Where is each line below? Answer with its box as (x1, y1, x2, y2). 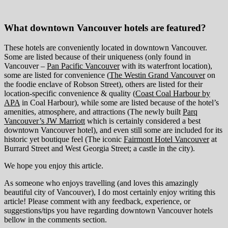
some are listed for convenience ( (4, 70, 109, 79)
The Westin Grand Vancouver (109, 70, 205, 79)
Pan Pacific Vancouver (47, 61, 120, 70)
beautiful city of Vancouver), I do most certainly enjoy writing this (4, 187, 215, 196)
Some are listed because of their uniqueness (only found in (4, 52, 191, 61)
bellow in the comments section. (4, 215, 107, 224)
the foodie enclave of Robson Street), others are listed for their (4, 79, 203, 89)
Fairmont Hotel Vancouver (124, 134, 209, 144)
